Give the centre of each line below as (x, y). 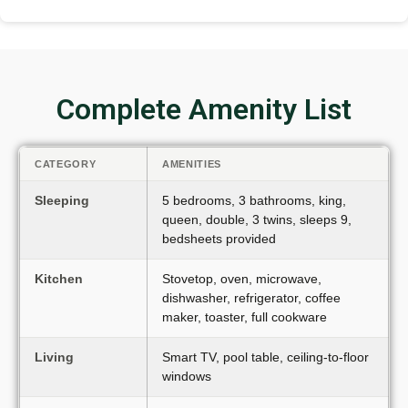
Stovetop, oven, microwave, (242, 278)
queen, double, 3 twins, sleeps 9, (257, 219)
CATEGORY (66, 163)
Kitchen (59, 278)
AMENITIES (192, 163)
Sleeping (62, 200)
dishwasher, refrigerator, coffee (251, 297)
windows (187, 376)
